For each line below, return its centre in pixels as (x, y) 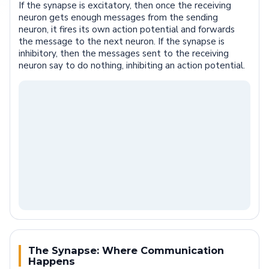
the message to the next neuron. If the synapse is (122, 42)
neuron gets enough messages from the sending (119, 18)
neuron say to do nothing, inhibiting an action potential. (132, 66)
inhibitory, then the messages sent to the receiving (124, 54)
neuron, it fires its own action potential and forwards (127, 30)
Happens (52, 261)
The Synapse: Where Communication (126, 251)
